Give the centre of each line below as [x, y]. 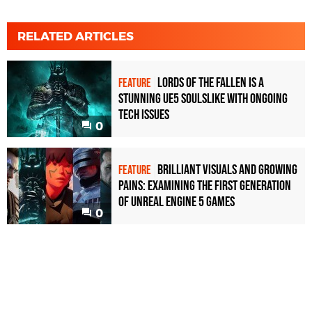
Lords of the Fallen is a [211, 83]
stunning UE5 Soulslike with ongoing [203, 99]
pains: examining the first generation [205, 186]
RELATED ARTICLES [76, 36]
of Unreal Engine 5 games [177, 202]
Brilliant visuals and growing [227, 170]
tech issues [144, 115]
